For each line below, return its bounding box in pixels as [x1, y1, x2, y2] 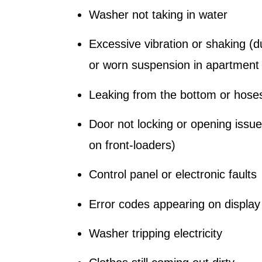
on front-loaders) [89, 138, 175, 151]
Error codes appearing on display [89, 197, 260, 211]
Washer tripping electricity [89, 227, 222, 240]
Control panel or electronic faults [89, 168, 257, 181]
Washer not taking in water [89, 8, 227, 21]
